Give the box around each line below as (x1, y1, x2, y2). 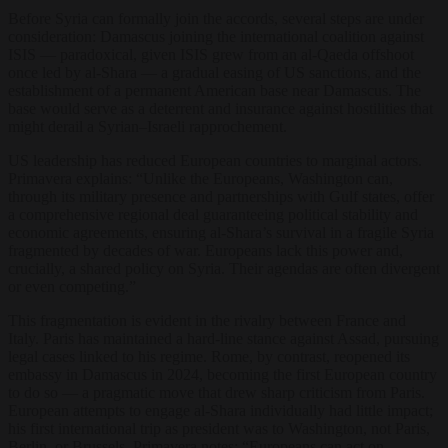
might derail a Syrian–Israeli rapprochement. (8, 117, 287, 135)
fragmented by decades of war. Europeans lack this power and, (8, 241, 403, 259)
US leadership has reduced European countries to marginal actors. (8, 151, 422, 169)
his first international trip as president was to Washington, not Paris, (8, 419, 430, 437)
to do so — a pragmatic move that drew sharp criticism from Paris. (8, 383, 425, 401)
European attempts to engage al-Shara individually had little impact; (8, 401, 433, 419)
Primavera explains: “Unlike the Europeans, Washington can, (8, 169, 393, 187)
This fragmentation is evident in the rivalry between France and (8, 311, 406, 329)
